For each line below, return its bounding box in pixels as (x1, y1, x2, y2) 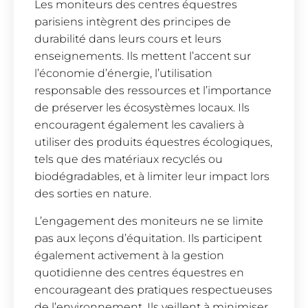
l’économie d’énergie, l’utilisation (34, 67, 212, 80)
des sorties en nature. (34, 187, 151, 201)
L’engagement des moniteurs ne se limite (34, 214, 263, 228)
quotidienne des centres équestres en (34, 265, 244, 279)
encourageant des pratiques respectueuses (34, 283, 272, 296)
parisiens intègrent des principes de (34, 15, 231, 29)
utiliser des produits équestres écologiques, (34, 135, 272, 149)
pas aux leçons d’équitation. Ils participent (34, 231, 262, 245)
